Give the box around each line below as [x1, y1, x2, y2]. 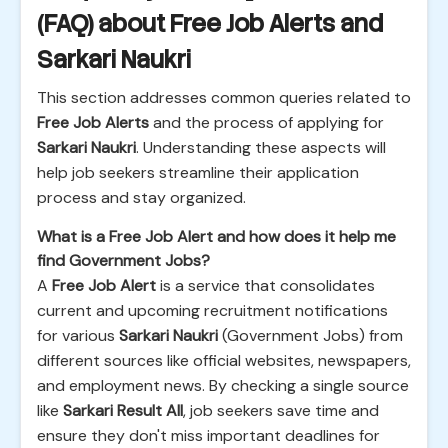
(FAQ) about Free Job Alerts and [37, 8, 383, 39]
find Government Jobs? [37, 250, 210, 271]
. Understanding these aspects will [136, 137, 386, 158]
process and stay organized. [37, 187, 246, 208]
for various [37, 325, 119, 346]
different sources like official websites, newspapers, [37, 350, 411, 371]
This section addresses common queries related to [37, 87, 411, 108]
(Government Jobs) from [218, 325, 403, 346]
